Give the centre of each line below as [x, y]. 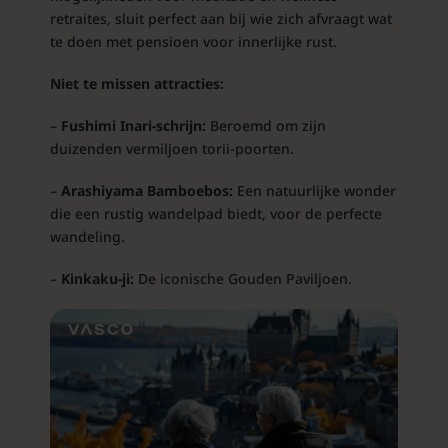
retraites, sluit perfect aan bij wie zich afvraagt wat [220, 19]
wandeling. [87, 237]
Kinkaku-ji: [97, 279]
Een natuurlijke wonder [314, 191]
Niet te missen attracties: [136, 84]
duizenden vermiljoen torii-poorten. [171, 149]
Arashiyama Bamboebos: [146, 191]
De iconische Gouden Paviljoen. [242, 279]
